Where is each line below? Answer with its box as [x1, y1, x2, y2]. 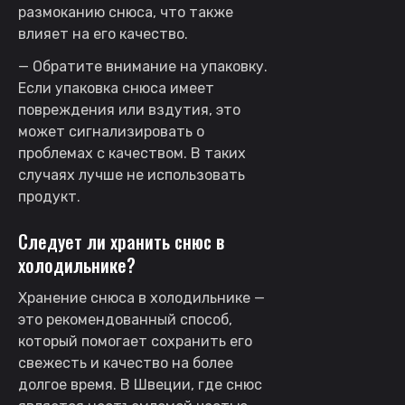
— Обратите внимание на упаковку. [18, 57, 268, 75]
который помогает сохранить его [18, 332, 252, 350]
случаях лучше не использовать [18, 165, 245, 184]
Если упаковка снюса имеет [18, 79, 214, 97]
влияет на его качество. [18, 24, 188, 42]
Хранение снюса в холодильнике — [18, 288, 265, 306]
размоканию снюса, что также [18, 3, 233, 21]
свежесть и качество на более [18, 353, 233, 372]
